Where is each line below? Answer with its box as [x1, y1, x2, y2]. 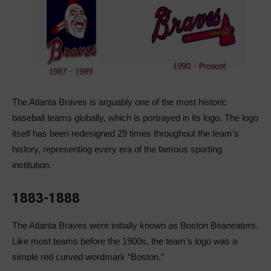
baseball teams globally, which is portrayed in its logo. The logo [12, 113, 258, 123]
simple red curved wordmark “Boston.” [12, 252, 164, 263]
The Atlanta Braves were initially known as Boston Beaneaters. [12, 220, 258, 231]
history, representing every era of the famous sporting [12, 144, 222, 155]
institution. [12, 160, 51, 171]
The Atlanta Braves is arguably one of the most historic [12, 97, 227, 108]
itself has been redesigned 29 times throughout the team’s [12, 128, 239, 139]
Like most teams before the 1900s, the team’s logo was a [12, 236, 237, 247]
